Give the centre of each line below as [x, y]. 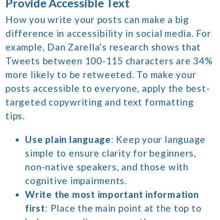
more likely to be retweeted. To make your [101, 75]
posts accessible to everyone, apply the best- [108, 88]
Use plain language [68, 139]
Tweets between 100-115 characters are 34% [109, 61]
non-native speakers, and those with [107, 167]
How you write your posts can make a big [97, 20]
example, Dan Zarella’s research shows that [103, 47]
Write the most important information [112, 194]
